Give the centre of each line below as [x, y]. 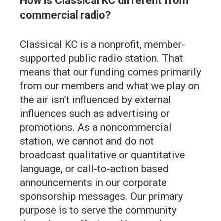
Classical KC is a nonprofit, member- [102, 45]
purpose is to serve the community [98, 210]
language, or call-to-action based [94, 169]
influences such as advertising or [95, 114]
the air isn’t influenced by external [95, 100]
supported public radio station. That [101, 58]
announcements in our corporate [93, 183]
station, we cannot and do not [87, 141]
